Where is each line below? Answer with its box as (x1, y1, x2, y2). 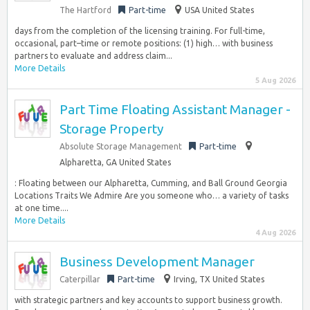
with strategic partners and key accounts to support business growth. (15, 295, 282, 304)
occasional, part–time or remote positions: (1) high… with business (15, 39, 273, 48)
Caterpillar (60, 275, 100, 284)
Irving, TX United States (174, 275, 264, 284)
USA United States (185, 6, 254, 15)
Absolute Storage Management (60, 142, 182, 151)
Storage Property (60, 121, 163, 136)
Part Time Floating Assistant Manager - (60, 102, 291, 117)
